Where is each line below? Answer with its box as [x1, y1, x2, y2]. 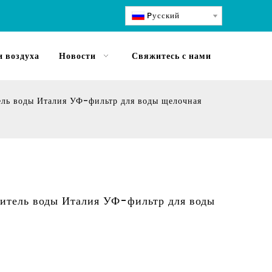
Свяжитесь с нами [131, 50, 211, 62]
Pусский [147, 10, 180, 21]
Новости [59, 50, 96, 62]
